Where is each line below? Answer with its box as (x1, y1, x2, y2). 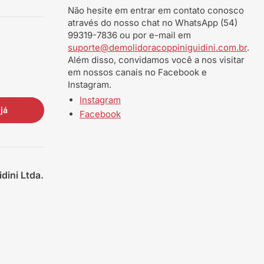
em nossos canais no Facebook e (68, 67, 207, 78)
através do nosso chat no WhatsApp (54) (68, 17, 238, 28)
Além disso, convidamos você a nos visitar (68, 54, 245, 65)
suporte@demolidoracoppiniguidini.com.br (68, 42, 247, 53)
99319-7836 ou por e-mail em (68, 29, 192, 41)
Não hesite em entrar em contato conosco (68, 5, 245, 16)
